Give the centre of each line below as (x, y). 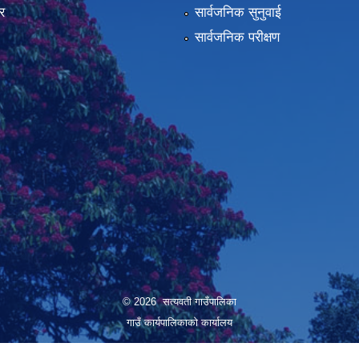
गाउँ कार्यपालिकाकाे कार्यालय (179, 322)
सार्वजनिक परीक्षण (237, 38)
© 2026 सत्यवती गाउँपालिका (179, 301)
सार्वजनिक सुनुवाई (238, 12)
